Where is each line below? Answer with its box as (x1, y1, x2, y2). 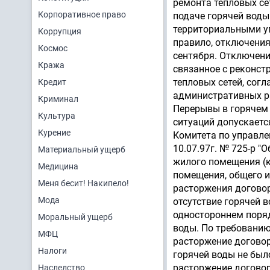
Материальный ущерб (38, 145, 125, 154)
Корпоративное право (38, 10, 126, 19)
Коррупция (38, 27, 81, 36)
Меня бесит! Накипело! (38, 178, 129, 188)
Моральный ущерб (38, 212, 113, 222)
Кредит (38, 77, 66, 87)
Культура (38, 111, 75, 121)
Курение (38, 128, 71, 137)
